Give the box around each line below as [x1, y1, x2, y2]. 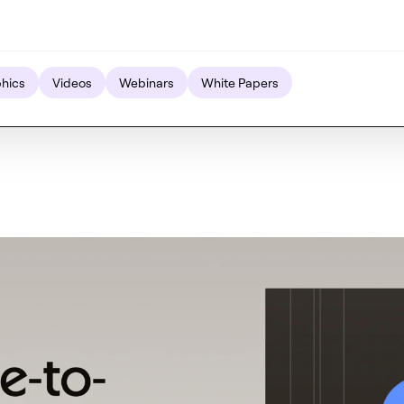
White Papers [201, 74, 279, 90]
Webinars [119, 74, 174, 90]
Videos [52, 74, 92, 90]
